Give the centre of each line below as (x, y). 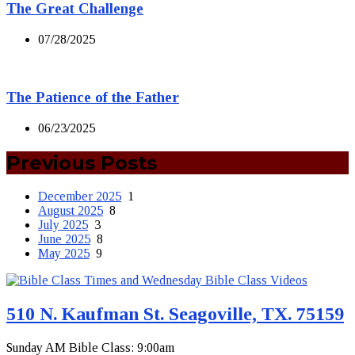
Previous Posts (82, 162)
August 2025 (71, 211)
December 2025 (80, 197)
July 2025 (63, 225)
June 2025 (64, 239)
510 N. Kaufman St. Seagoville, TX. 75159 (175, 314)
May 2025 (64, 254)
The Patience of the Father (93, 97)
